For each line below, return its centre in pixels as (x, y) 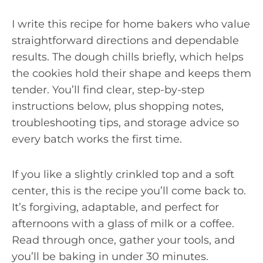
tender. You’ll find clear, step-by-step (108, 90)
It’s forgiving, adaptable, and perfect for (115, 207)
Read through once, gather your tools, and (123, 240)
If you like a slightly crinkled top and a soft (123, 174)
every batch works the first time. (97, 139)
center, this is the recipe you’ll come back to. (129, 190)
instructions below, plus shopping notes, (118, 106)
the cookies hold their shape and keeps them (131, 73)
